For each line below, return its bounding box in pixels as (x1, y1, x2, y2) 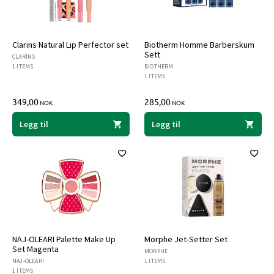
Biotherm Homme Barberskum (144, 39, 254, 50)
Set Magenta (12, 243, 59, 254)
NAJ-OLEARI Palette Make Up (12, 234, 116, 245)
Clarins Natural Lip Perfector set (12, 39, 128, 50)
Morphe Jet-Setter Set (144, 234, 228, 245)
